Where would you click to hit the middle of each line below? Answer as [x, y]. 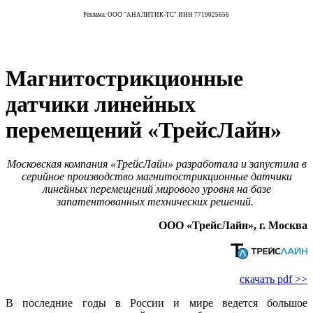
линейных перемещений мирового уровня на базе [156, 189]
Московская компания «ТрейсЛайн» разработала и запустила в [156, 164]
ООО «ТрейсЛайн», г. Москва [233, 226]
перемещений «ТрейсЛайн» [144, 130]
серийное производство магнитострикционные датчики [156, 177]
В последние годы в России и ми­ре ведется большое [156, 303]
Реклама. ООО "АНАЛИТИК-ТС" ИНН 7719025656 [156, 14]
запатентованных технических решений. [156, 202]
